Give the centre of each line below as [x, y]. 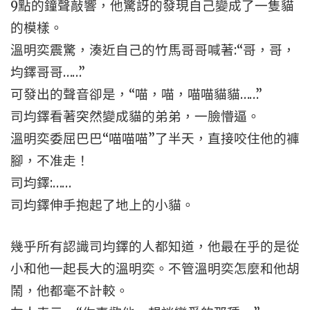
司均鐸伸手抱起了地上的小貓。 [102, 205]
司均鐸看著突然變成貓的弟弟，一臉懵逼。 [135, 117]
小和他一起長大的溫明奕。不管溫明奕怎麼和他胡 [155, 269]
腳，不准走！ [50, 161]
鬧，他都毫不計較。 [70, 291]
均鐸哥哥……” [48, 72]
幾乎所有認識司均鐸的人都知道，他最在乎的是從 [155, 247]
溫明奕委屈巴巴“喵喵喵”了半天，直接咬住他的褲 [155, 139]
